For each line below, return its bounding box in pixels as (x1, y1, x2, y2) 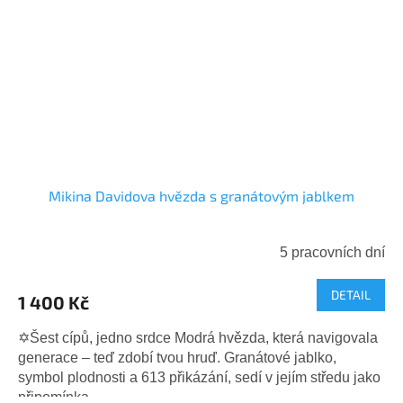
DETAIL (331, 287, 371, 303)
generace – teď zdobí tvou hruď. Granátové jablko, (18, 350, 336, 366)
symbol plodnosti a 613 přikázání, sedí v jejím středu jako (18, 370, 381, 386)
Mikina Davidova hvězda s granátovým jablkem (49, 187, 354, 205)
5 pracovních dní (280, 245, 385, 261)
